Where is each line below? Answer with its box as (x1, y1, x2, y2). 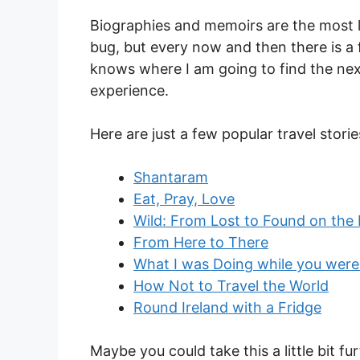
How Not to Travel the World (133, 277, 329, 295)
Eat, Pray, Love (133, 190, 235, 208)
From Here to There (133, 234, 268, 252)
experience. (90, 82, 169, 100)
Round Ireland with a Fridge (133, 299, 321, 317)
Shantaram (133, 169, 208, 186)
